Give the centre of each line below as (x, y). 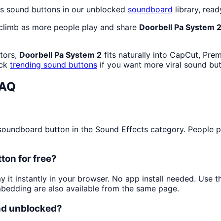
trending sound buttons (54, 65)
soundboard (150, 10)
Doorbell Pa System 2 (60, 55)
